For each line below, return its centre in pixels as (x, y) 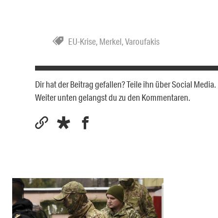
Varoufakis (142, 41)
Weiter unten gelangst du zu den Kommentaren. (113, 97)
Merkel (110, 41)
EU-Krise (82, 41)
